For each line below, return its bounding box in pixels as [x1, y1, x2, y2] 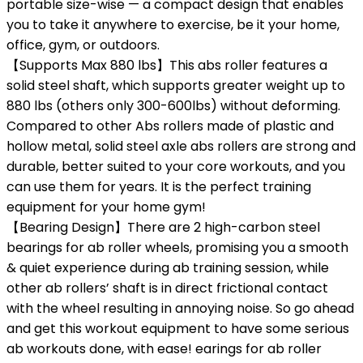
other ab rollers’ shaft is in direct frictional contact [6, 279, 328, 297]
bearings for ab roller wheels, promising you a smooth [6, 238, 348, 257]
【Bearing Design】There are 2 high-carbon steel [6, 218, 320, 237]
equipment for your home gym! [6, 198, 206, 216]
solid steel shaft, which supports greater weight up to [6, 76, 345, 95]
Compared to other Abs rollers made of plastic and [6, 117, 334, 135]
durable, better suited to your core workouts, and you [6, 157, 345, 176]
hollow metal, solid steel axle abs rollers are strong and [6, 137, 356, 156]
